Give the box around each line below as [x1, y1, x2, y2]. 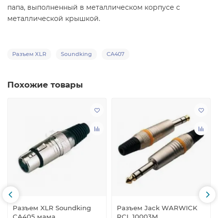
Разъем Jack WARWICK [117, 203, 198, 212]
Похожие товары [7, 80, 83, 90]
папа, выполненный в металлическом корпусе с [7, 3, 180, 12]
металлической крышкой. [7, 14, 100, 23]
